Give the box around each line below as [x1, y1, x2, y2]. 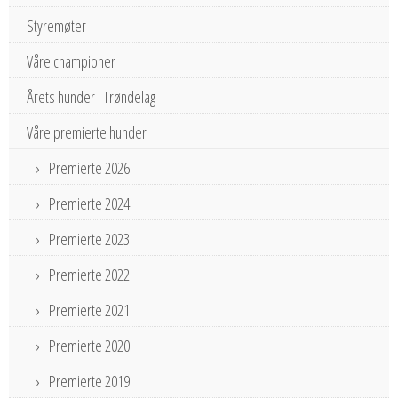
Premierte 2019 [49, 370, 130, 392]
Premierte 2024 [49, 192, 130, 214]
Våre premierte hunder [27, 121, 147, 143]
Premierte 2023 [49, 227, 130, 250]
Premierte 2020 [49, 334, 130, 356]
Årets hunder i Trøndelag [27, 85, 155, 107]
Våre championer [27, 50, 115, 72]
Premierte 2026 [49, 156, 130, 179]
